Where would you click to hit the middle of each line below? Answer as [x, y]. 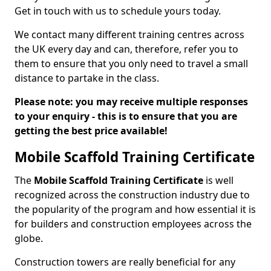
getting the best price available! [91, 131]
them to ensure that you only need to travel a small [131, 64]
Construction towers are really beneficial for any [125, 262]
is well [218, 180]
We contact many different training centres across [129, 34]
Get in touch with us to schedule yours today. [118, 11]
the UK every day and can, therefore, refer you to [126, 49]
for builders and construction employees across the [133, 224]
